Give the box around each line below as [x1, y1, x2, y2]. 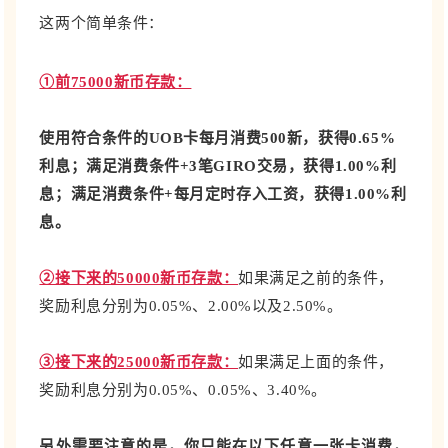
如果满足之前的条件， [238, 269, 394, 286]
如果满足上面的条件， [238, 353, 394, 370]
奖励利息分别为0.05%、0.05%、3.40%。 [39, 381, 327, 398]
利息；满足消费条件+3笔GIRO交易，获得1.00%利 [39, 157, 397, 174]
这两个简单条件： [39, 14, 164, 31]
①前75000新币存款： [39, 73, 192, 90]
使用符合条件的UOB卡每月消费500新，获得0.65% [39, 129, 396, 146]
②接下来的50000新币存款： [39, 269, 239, 286]
